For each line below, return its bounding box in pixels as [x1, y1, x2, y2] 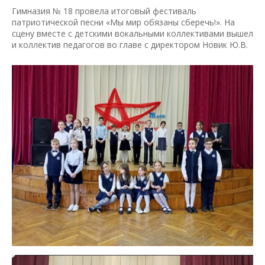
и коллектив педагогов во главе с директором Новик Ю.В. [12, 38, 248, 50]
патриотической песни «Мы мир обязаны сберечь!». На [12, 16, 235, 28]
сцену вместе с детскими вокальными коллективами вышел [12, 27, 253, 39]
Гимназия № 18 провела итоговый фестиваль [12, 5, 196, 17]
